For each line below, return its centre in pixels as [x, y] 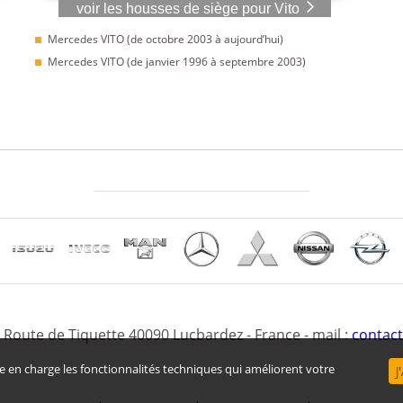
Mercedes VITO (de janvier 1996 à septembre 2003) [177, 62]
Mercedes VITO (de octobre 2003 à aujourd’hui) [166, 40]
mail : [332, 335]
